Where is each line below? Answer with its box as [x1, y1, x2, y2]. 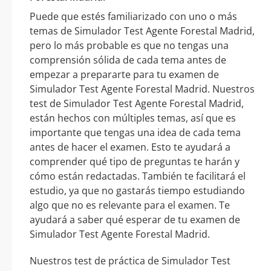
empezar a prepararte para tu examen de [30, 67, 219, 81]
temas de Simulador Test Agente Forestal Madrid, [30, 24, 255, 38]
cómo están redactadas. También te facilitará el [30, 169, 246, 183]
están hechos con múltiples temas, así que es [30, 111, 236, 125]
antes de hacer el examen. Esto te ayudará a [30, 140, 230, 154]
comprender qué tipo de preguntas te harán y [30, 154, 240, 168]
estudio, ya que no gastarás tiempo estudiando [30, 183, 245, 197]
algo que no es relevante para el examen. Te [30, 198, 230, 212]
